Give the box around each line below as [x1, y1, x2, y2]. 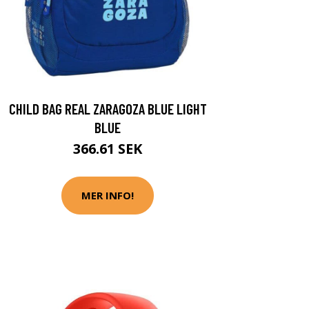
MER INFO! [81, 188, 134, 203]
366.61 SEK [73, 139, 142, 158]
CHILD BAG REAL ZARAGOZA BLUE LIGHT [8, 99, 207, 117]
